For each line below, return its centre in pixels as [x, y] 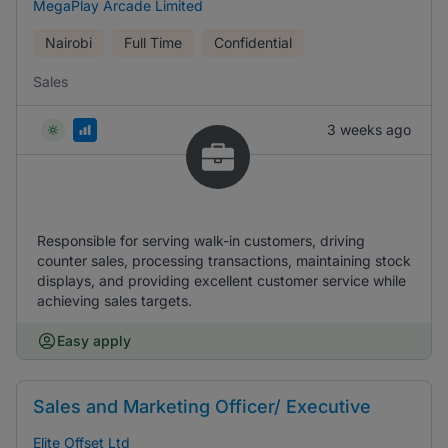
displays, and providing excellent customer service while [221, 280]
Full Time [153, 42]
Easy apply [94, 340]
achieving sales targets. [114, 300]
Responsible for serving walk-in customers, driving [201, 240]
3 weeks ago [369, 129]
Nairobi [68, 42]
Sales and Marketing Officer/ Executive [202, 406]
